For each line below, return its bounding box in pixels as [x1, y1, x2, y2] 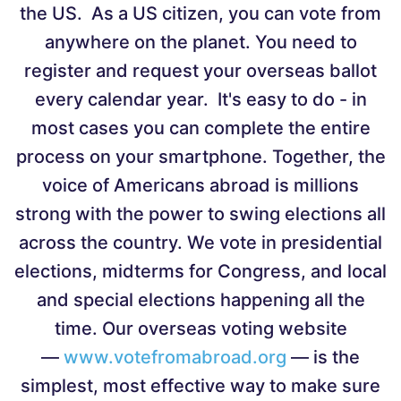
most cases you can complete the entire [30, 116, 371, 139]
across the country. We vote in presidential [19, 231, 382, 253]
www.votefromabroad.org [64, 346, 286, 368]
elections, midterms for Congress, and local [14, 260, 387, 282]
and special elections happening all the [36, 288, 365, 311]
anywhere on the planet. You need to [44, 30, 357, 53]
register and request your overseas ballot [24, 59, 377, 81]
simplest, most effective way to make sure [21, 374, 380, 397]
